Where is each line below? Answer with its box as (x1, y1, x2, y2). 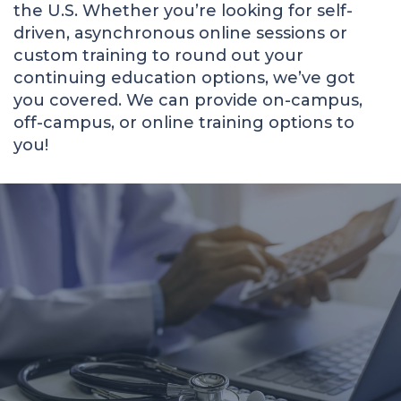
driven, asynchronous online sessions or (13, 23, 347, 43)
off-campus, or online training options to (13, 113, 354, 132)
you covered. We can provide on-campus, (13, 90, 363, 110)
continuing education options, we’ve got (13, 68, 355, 88)
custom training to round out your (13, 46, 303, 65)
